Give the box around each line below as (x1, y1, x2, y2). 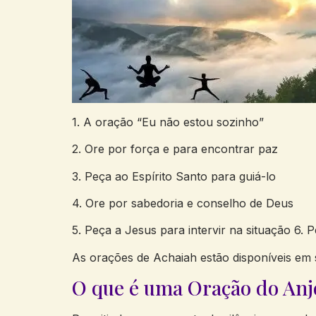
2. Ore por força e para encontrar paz (72, 142, 278, 157)
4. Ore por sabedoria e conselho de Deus (72, 195, 293, 210)
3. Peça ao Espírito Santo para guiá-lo (72, 169, 276, 183)
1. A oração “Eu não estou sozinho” (72, 114, 264, 129)
